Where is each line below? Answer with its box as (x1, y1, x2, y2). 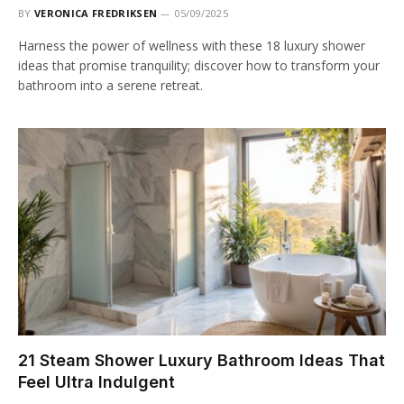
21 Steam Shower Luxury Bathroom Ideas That (18, 350, 385, 370)
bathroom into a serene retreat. (18, 77, 203, 95)
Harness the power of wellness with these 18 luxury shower (18, 37, 365, 55)
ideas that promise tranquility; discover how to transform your (18, 57, 380, 75)
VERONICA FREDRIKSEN (34, 6, 158, 21)
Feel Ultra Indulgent (18, 372, 175, 391)
